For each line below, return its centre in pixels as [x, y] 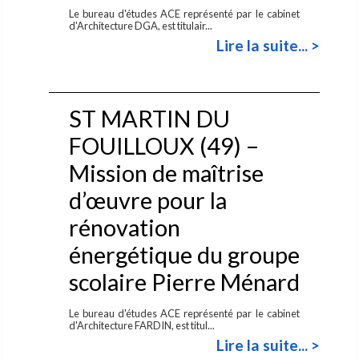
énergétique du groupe [184, 254]
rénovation [124, 227]
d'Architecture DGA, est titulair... [141, 25]
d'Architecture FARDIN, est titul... [142, 325]
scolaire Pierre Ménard [184, 282]
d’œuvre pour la [147, 200]
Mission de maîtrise [166, 173]
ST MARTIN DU [149, 118]
